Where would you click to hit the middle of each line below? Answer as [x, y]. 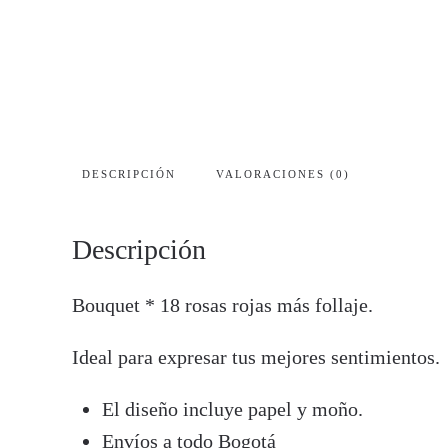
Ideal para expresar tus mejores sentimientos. [256, 357]
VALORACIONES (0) [283, 174]
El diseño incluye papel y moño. [232, 409]
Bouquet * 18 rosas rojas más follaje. [222, 305]
